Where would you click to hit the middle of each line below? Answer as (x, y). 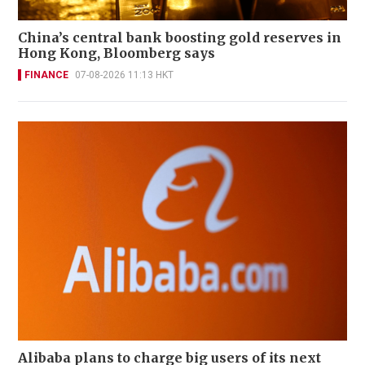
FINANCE (46, 75)
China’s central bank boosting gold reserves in (180, 37)
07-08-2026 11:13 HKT (124, 75)
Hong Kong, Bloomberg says (117, 53)
